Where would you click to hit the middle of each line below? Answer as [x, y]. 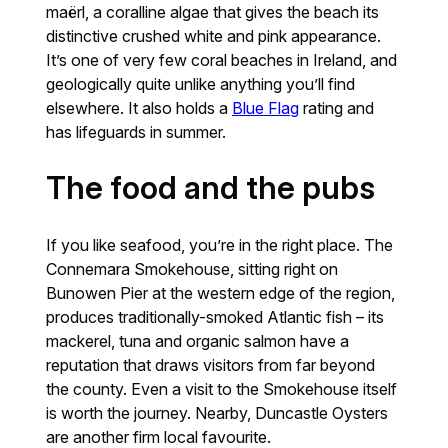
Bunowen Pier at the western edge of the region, [221, 293]
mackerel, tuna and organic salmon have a [198, 341]
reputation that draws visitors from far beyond [211, 365]
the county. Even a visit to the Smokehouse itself [222, 389]
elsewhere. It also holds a [139, 108]
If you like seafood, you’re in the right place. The [220, 245]
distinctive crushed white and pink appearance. [214, 36]
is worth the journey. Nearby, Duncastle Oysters [217, 413]
